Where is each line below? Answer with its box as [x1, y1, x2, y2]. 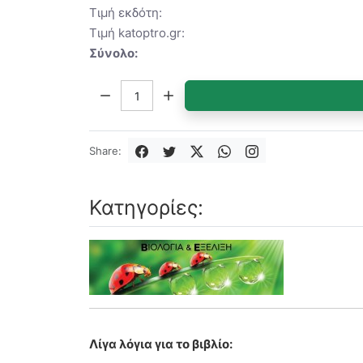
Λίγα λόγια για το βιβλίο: [89, 336, 233, 352]
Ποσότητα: [88, 80, 149, 96]
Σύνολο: [89, 45, 138, 61]
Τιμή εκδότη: [89, 4, 162, 20]
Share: [89, 143, 122, 157]
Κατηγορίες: [89, 195, 203, 220]
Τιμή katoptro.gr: [89, 24, 185, 41]
